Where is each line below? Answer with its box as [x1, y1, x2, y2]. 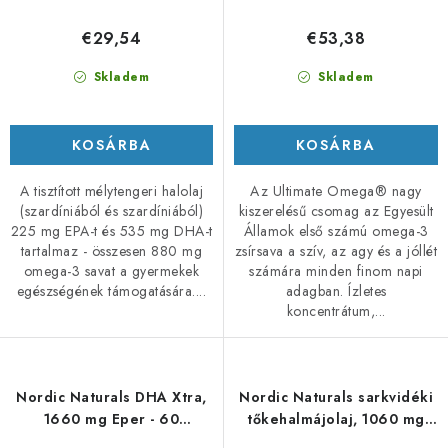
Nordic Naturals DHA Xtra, [16, 387, 207, 408]
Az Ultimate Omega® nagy [250, 181, 422, 202]
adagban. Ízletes [285, 281, 387, 302]
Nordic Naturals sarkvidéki [239, 387, 433, 408]
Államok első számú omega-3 [243, 221, 429, 242]
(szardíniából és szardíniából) [20, 200, 203, 221]
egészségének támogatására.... [16, 280, 207, 301]
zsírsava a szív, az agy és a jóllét [234, 241, 438, 262]
